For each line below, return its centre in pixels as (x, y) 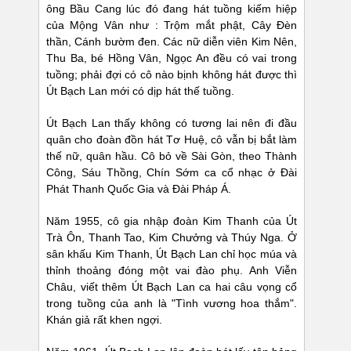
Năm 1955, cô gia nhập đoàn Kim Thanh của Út (172, 221)
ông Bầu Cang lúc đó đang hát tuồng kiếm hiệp (172, 9)
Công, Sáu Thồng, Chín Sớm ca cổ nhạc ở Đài (172, 173)
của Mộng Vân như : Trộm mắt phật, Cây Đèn (172, 25)
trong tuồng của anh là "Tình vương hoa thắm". (172, 304)
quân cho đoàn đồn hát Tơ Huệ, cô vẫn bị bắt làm (172, 140)
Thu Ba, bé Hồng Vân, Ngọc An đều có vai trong (172, 58)
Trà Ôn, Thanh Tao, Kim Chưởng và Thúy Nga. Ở (172, 238)
